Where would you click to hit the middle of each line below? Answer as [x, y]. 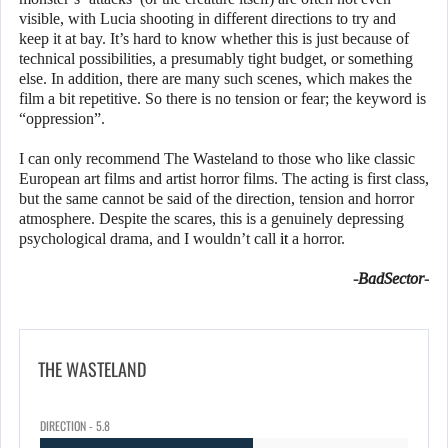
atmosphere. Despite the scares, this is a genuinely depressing [211, 219]
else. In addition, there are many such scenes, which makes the [215, 79]
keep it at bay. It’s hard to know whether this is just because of [214, 39]
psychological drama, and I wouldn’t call [149, 239]
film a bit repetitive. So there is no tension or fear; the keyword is [222, 99]
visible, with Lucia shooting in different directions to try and [207, 19]
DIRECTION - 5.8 [75, 426]
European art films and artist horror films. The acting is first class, [224, 179]
